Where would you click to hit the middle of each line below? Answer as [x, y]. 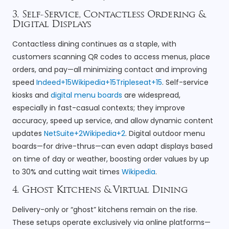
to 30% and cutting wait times [67, 171]
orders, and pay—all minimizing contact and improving [110, 69]
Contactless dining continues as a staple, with [94, 44]
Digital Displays [52, 25]
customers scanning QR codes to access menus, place [111, 56]
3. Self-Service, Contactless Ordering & [109, 15]
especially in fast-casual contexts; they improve [99, 108]
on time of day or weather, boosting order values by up [111, 159]
